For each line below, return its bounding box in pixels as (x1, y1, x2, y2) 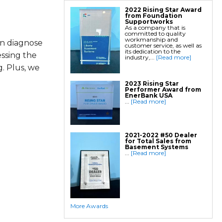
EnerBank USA (124, 91, 172, 99)
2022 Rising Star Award (124, 6, 202, 14)
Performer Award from (124, 85, 201, 93)
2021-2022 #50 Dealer (124, 131, 197, 139)
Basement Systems (124, 143, 188, 151)
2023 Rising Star (124, 79, 179, 87)
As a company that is (124, 24, 185, 32)
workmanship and (124, 36, 178, 44)
